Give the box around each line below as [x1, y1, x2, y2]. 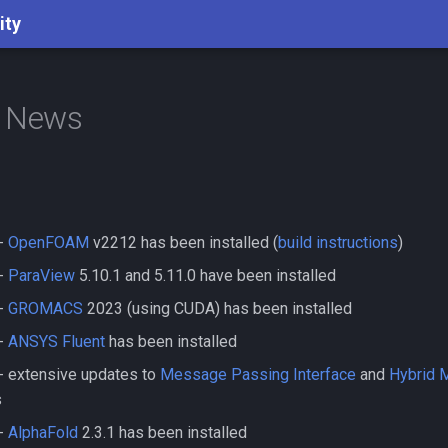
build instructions [278, 233, 398, 252]
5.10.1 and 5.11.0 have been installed [75, 266, 336, 285]
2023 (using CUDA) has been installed [83, 299, 352, 318]
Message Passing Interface [160, 365, 356, 384]
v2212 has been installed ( [89, 233, 278, 252]
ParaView [8, 266, 75, 285]
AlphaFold [8, 423, 78, 442]
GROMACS [8, 299, 83, 318]
